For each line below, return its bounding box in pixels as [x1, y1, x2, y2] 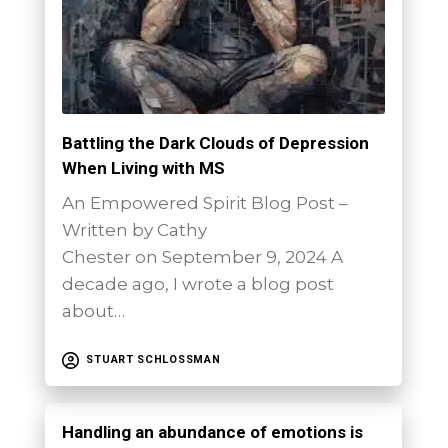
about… [62, 301, 126, 322]
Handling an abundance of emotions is [62, 421, 364, 442]
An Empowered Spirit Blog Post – [62, 193, 349, 214]
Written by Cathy [62, 220, 208, 241]
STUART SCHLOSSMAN [86, 353, 221, 367]
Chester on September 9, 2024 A [62, 247, 344, 268]
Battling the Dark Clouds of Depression [62, 133, 370, 154]
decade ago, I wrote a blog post [62, 274, 335, 295]
